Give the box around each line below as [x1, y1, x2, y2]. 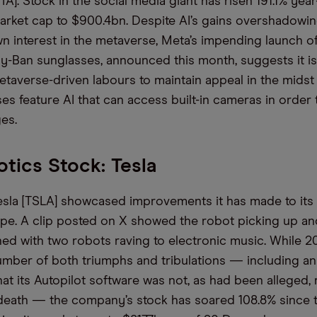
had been [206, 275, 263, 287]
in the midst [247, 74, 314, 87]
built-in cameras [171, 94, 262, 107]
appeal [205, 74, 243, 87]
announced [106, 54, 171, 67]
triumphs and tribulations [82, 255, 226, 267]
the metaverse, [74, 35, 161, 47]
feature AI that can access [19, 94, 171, 107]
